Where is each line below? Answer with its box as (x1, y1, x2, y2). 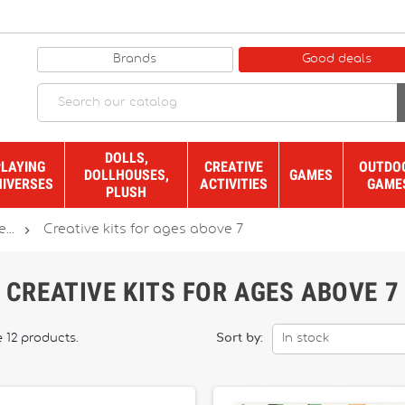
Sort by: (215, 333, 263, 344)
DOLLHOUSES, (83, 166, 169, 184)
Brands (113, 52, 157, 65)
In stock (281, 333, 329, 344)
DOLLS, (104, 149, 148, 166)
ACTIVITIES (199, 174, 268, 193)
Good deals (302, 52, 372, 65)
